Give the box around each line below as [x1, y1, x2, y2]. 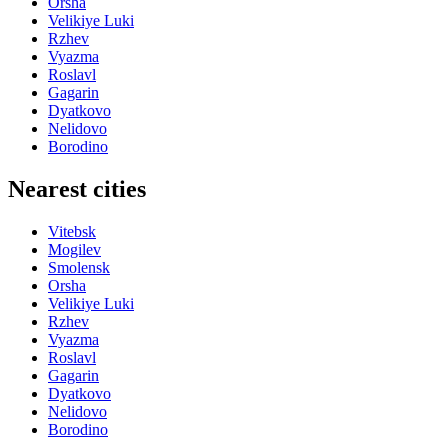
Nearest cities [8, 176, 146, 203]
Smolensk [48, 259, 110, 277]
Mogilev [48, 241, 101, 259]
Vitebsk [48, 223, 96, 241]
